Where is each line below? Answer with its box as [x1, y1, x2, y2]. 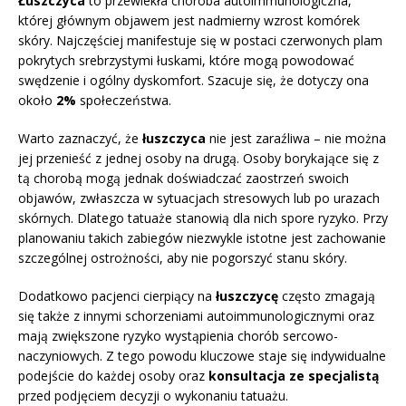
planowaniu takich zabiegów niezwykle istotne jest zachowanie [18, 229, 386, 247]
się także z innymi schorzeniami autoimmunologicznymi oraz [18, 307, 374, 325]
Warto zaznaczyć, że [18, 130, 142, 148]
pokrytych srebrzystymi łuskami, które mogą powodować [18, 52, 354, 70]
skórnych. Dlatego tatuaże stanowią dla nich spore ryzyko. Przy [18, 209, 388, 227]
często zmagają [278, 287, 375, 305]
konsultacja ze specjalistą [208, 367, 379, 385]
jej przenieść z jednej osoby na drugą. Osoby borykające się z [18, 150, 379, 168]
